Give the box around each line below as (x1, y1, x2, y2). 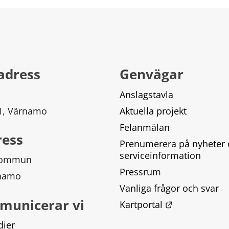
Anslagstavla (120, 88, 173, 101)
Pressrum (120, 165, 161, 178)
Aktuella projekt (120, 104, 187, 117)
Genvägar (120, 64, 184, 83)
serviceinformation (120, 149, 201, 162)
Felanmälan (120, 121, 170, 133)
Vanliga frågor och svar (120, 181, 219, 194)
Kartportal (120, 198, 163, 211)
